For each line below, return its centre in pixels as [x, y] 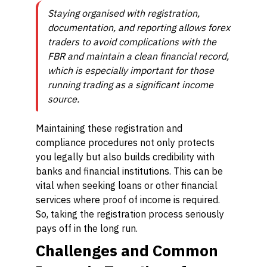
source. [63, 99]
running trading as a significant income [131, 85]
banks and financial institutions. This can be [129, 171]
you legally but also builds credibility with [125, 157]
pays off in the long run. [87, 228]
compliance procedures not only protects [125, 142]
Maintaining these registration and [109, 128]
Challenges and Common [127, 250]
